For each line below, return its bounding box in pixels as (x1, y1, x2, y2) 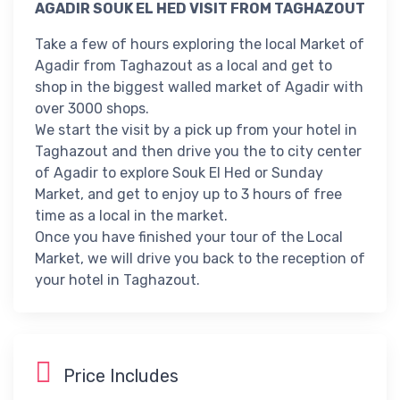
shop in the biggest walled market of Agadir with (35, 78, 363, 96)
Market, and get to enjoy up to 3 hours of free (35, 185, 342, 203)
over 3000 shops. (35, 99, 149, 117)
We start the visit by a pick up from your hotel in (35, 121, 357, 138)
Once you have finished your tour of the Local (35, 228, 343, 246)
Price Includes (59, 364, 179, 387)
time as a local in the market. (35, 206, 228, 224)
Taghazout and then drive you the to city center (35, 142, 362, 160)
